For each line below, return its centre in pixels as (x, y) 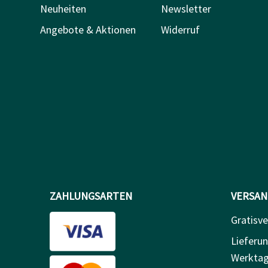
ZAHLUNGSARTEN (91, 196)
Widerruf (180, 29)
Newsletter (186, 8)
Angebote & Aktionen (88, 29)
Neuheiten (63, 8)
